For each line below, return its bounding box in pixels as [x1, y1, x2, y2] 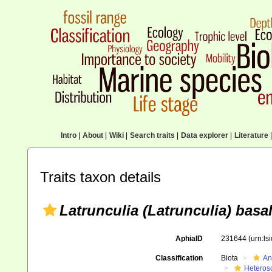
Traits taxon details [40, 169, 161, 185]
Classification [155, 254, 203, 262]
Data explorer [180, 131, 228, 140]
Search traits [129, 131, 175, 140]
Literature [234, 131, 268, 140]
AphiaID [175, 234, 203, 243]
